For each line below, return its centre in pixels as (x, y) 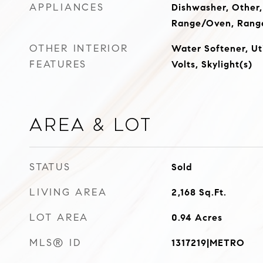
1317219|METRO (208, 243)
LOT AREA (59, 218)
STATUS (50, 167)
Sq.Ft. (213, 192)
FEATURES (58, 64)
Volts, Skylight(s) (212, 64)
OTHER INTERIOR (79, 48)
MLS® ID (55, 243)
